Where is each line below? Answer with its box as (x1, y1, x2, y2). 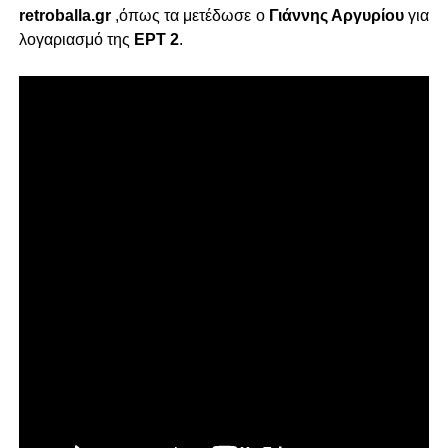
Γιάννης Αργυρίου (268, 7, 405, 25)
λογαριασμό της (18, 31, 134, 49)
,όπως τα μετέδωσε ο (110, 7, 269, 25)
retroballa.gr (18, 7, 111, 25)
